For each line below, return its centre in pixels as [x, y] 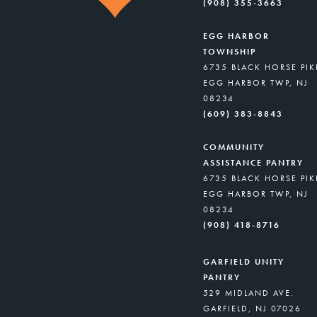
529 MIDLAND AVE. [249, 293]
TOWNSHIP [230, 51]
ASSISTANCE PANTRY [253, 162]
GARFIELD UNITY [244, 261]
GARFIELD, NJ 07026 [252, 308]
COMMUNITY [234, 147]
